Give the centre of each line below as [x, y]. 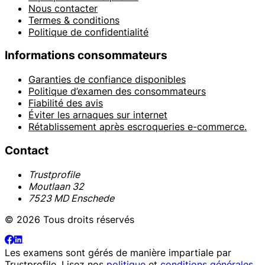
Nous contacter [63, 8]
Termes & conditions [74, 20]
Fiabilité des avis [66, 103]
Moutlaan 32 [56, 186]
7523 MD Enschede [71, 198]
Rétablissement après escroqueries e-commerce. [138, 127]
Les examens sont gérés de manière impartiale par [118, 252]
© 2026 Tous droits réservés [70, 219]
